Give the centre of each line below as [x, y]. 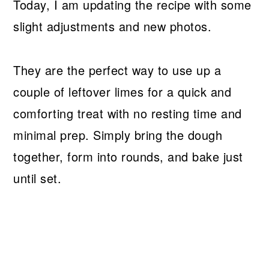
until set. [38, 178]
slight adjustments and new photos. [113, 26]
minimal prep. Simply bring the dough [118, 135]
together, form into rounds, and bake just [128, 157]
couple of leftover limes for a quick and [122, 92]
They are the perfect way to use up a [117, 70]
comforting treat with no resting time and [128, 113]
